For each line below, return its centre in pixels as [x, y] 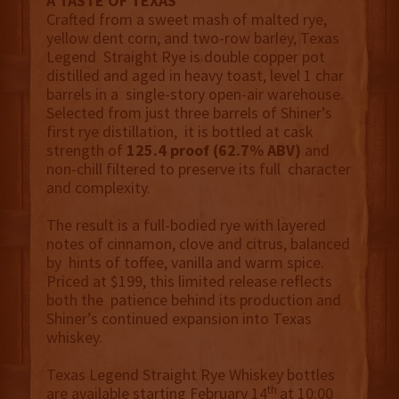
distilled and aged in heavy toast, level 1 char [195, 76]
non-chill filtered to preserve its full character [198, 169]
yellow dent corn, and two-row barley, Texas [192, 38]
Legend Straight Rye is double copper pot [185, 57]
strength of [86, 151]
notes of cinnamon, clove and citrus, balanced [198, 244]
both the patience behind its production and [193, 300]
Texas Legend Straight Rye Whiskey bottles [190, 375]
